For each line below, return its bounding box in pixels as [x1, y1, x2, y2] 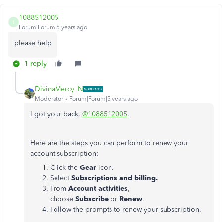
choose [50, 195, 75, 203]
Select [50, 174, 71, 182]
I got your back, [30, 110, 82, 118]
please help [14, 39, 52, 47]
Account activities [68, 184, 128, 193]
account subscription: [30, 149, 98, 158]
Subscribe [75, 195, 111, 203]
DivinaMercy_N [35, 85, 83, 93]
